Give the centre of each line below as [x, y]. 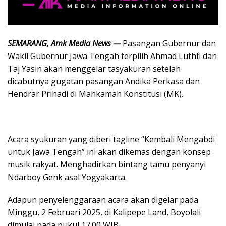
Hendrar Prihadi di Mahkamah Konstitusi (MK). [95, 94]
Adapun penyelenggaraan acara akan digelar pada [103, 200]
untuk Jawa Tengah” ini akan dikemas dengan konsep [109, 152]
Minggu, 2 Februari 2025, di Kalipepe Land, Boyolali [104, 212]
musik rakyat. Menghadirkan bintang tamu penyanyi [107, 164]
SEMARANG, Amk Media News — [64, 43]
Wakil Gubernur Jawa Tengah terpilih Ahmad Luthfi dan [112, 56]
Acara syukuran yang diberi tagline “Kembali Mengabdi [111, 139]
